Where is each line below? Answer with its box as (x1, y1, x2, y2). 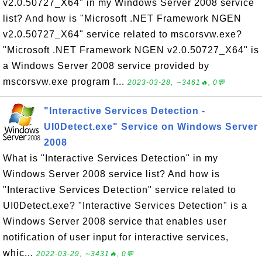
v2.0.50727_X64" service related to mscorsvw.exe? (3, 29, 242, 39)
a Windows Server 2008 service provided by (3, 61, 209, 71)
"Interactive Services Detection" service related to (3, 185, 236, 195)
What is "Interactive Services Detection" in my (3, 153, 218, 163)
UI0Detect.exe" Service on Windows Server (44, 122, 258, 132)
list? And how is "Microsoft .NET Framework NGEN (3, 13, 242, 23)
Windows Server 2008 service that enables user (3, 216, 227, 226)
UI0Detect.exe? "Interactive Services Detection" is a (3, 201, 247, 211)
